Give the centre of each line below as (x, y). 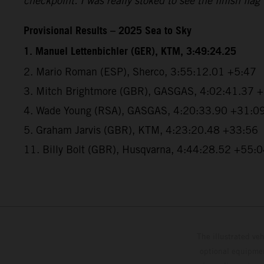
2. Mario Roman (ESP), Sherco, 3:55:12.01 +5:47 (140, 71)
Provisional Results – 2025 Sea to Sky (108, 31)
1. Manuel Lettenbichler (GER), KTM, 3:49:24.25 (130, 52)
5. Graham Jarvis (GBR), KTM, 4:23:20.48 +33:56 (141, 130)
